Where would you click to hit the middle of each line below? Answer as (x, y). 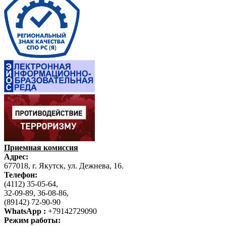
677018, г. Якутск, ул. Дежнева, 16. (65, 166)
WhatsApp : (25, 211)
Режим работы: (32, 220)
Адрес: (16, 157)
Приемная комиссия (41, 148)
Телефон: (21, 175)
